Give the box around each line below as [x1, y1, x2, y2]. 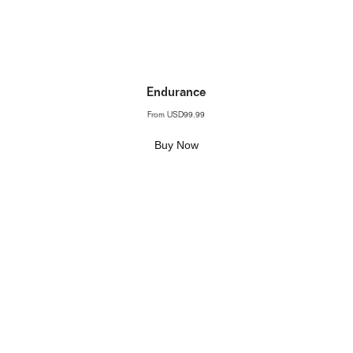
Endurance [146, 87, 206, 100]
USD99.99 [167, 112, 206, 120]
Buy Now [154, 139, 199, 151]
